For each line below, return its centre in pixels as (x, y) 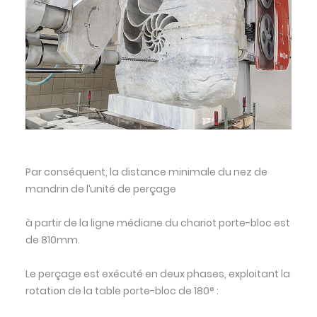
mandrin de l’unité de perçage (100, 189)
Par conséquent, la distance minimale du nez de (146, 172)
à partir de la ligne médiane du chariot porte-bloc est (157, 223)
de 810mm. (52, 240)
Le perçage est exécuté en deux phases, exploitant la (157, 273)
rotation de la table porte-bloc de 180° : (122, 290)
